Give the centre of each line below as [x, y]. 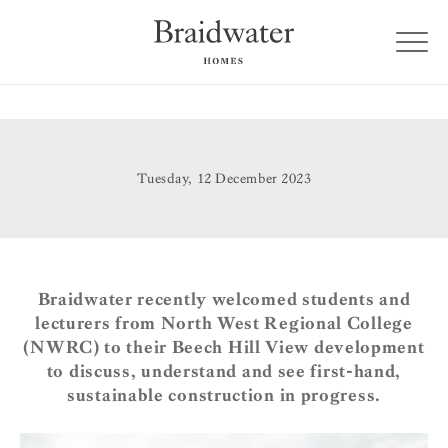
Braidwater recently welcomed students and [224, 299]
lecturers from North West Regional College [224, 323]
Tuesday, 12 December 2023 [224, 178]
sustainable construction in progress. [224, 395]
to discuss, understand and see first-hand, [224, 371]
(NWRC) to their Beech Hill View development [224, 347]
